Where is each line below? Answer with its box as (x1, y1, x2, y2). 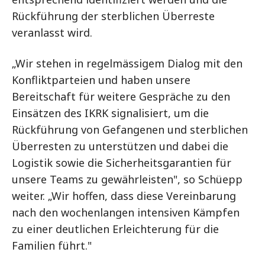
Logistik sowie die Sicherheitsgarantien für (12, 156, 231, 170)
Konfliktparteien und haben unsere (12, 73, 190, 87)
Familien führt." (12, 238, 92, 253)
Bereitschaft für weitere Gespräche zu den (12, 89, 230, 104)
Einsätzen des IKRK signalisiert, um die (12, 106, 209, 120)
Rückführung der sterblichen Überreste (12, 9, 215, 23)
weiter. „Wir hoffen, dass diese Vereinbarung (12, 189, 236, 203)
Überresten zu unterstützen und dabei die (12, 139, 228, 153)
